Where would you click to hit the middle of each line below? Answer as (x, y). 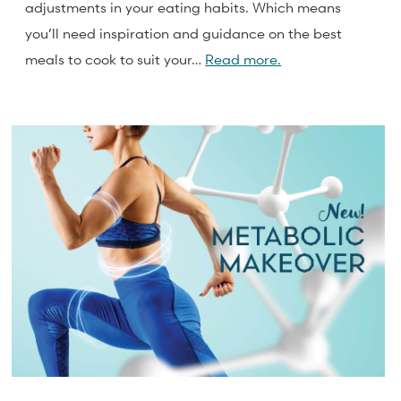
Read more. (243, 59)
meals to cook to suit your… (115, 59)
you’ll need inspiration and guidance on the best (184, 33)
